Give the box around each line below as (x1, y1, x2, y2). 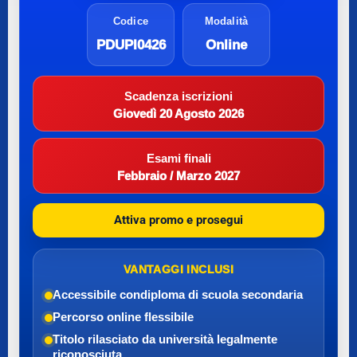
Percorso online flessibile (53, 311, 194, 324)
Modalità (204, 15, 249, 27)
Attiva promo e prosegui (114, 214, 243, 227)
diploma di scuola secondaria (140, 288, 303, 301)
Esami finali (146, 152, 211, 165)
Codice (112, 15, 149, 27)
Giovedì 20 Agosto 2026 (113, 108, 244, 120)
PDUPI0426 (96, 37, 166, 53)
